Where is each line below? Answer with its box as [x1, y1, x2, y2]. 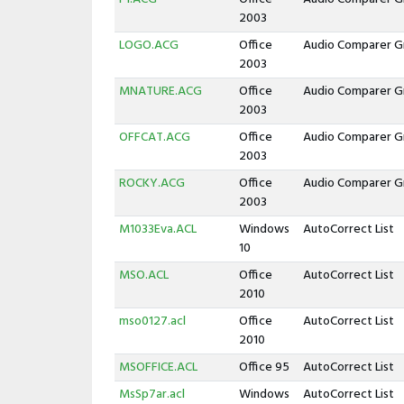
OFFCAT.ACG [118, 127, 190, 148]
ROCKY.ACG [118, 173, 185, 194]
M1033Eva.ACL [118, 219, 197, 240]
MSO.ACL [118, 265, 169, 286]
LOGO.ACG [118, 35, 179, 56]
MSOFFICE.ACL [118, 357, 197, 378]
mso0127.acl [118, 311, 186, 332]
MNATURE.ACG [118, 81, 202, 102]
